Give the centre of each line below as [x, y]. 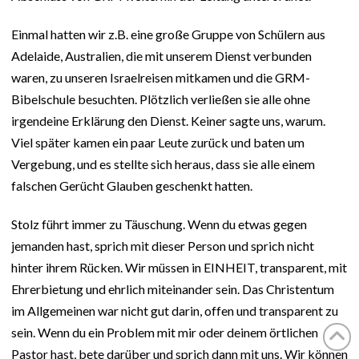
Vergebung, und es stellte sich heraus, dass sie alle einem [163, 163]
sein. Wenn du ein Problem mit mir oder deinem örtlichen [165, 332]
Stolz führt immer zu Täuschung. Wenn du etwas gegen [159, 224]
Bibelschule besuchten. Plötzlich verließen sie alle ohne [161, 99]
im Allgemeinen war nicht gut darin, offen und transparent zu [175, 310]
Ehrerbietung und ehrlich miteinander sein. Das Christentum [173, 288]
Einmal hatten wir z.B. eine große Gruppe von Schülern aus [168, 34]
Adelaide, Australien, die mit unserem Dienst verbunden [161, 55]
